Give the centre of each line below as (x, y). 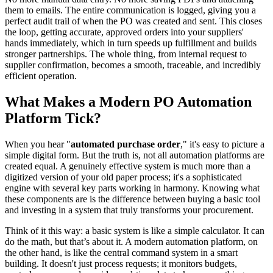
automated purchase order (126, 144)
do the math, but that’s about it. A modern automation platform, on (131, 241)
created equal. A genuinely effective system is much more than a (128, 166)
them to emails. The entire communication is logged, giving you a (130, 10)
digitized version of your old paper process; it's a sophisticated (123, 177)
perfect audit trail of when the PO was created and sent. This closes (133, 21)
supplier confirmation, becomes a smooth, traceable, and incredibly (133, 65)
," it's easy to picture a (222, 144)
